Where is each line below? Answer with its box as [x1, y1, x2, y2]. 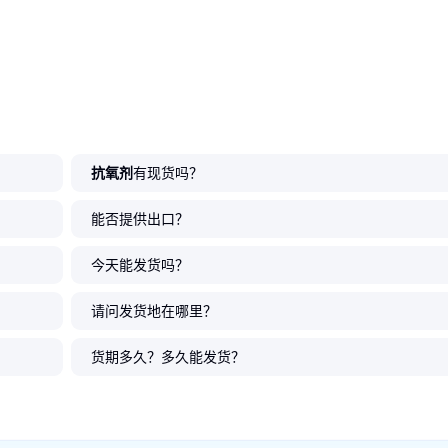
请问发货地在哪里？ [91, 302, 217, 319]
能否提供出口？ [91, 210, 189, 227]
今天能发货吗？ [91, 256, 189, 273]
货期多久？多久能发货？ [91, 348, 245, 365]
